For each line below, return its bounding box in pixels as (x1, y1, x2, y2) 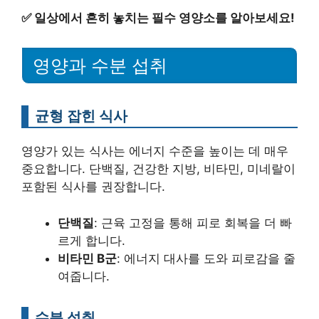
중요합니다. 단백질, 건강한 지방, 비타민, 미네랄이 (21, 162, 296, 177)
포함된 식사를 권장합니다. (21, 179, 165, 194)
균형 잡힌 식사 (35, 107, 127, 125)
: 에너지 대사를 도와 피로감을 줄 (117, 251, 296, 266)
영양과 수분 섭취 (33, 56, 167, 76)
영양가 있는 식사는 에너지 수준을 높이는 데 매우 (21, 144, 288, 159)
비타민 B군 (58, 251, 117, 266)
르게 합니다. (58, 233, 125, 248)
